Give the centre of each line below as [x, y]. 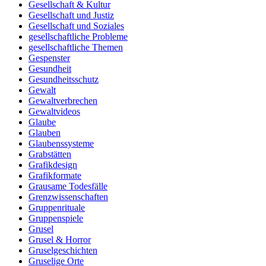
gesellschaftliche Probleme [78, 37]
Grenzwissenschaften [68, 197]
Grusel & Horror [60, 240]
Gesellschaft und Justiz [71, 15]
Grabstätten [50, 154]
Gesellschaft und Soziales [76, 26]
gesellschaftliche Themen [76, 47]
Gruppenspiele [56, 218]
